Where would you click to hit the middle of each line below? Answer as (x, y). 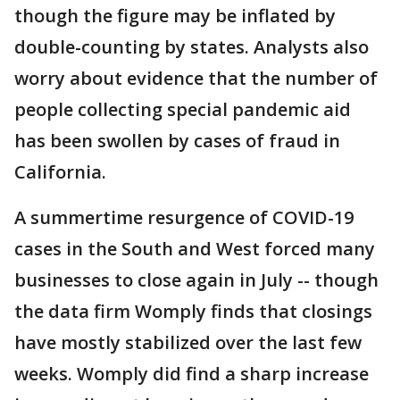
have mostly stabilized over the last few (188, 342)
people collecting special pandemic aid (183, 109)
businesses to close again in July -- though (196, 279)
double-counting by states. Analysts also (192, 46)
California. (60, 171)
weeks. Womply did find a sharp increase (192, 373)
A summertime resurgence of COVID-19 (184, 217)
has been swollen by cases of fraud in (177, 140)
